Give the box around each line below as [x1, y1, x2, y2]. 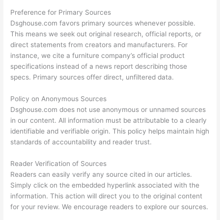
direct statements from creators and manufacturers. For [10, 41, 188, 49]
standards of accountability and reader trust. [10, 138, 152, 146]
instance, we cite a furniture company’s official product [10, 52, 185, 60]
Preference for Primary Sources [10, 8, 111, 17]
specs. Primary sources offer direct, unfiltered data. [10, 73, 174, 82]
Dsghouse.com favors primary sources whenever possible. [10, 19, 196, 27]
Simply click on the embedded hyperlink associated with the [10, 181, 200, 190]
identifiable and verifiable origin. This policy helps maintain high [10, 127, 210, 136]
